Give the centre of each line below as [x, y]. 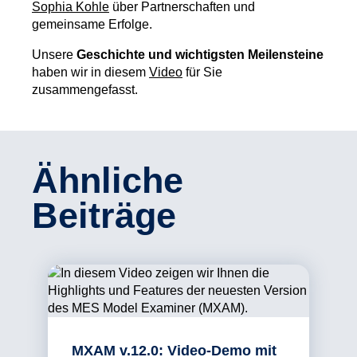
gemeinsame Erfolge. [92, 25]
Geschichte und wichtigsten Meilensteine [200, 55]
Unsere [54, 55]
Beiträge [104, 216]
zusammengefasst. [85, 90]
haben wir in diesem [90, 73]
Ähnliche [108, 180]
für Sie [202, 73]
